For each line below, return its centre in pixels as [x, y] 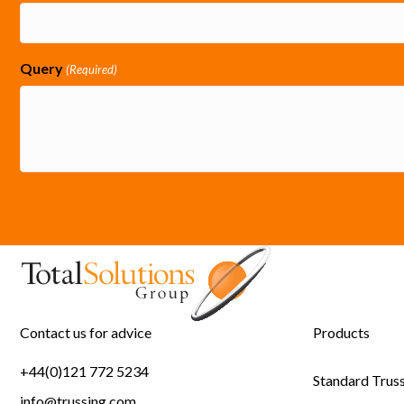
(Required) [92, 69]
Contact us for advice [86, 332]
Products [341, 332]
